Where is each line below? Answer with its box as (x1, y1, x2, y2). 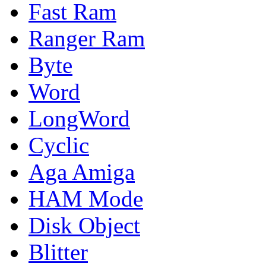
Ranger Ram (28, 25, 145, 51)
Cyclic (28, 132, 89, 158)
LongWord (28, 105, 130, 131)
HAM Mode (28, 185, 143, 211)
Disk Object (28, 212, 140, 238)
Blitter (28, 239, 88, 265)
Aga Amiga (28, 159, 135, 185)
